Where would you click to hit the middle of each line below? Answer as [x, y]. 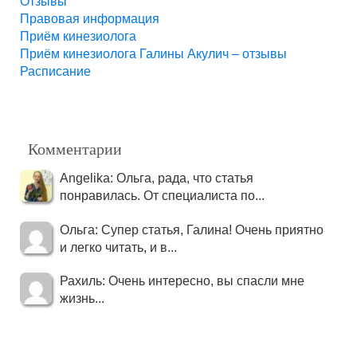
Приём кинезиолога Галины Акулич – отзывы [153, 53]
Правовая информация [90, 18]
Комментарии [75, 148]
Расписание [55, 71]
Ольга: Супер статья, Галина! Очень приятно [192, 229]
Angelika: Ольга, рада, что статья [157, 178]
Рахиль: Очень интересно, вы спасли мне [182, 280]
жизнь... [82, 298]
